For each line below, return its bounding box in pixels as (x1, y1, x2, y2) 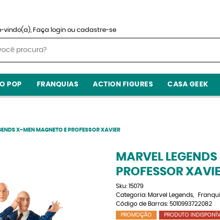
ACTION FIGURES (93, 81, 153, 88)
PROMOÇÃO (120, 212, 152, 218)
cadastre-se (77, 27, 116, 33)
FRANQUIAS (36, 81, 79, 88)
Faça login (33, 27, 66, 33)
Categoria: (115, 192, 146, 198)
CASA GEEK (167, 81, 209, 88)
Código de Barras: (115, 201, 169, 207)
